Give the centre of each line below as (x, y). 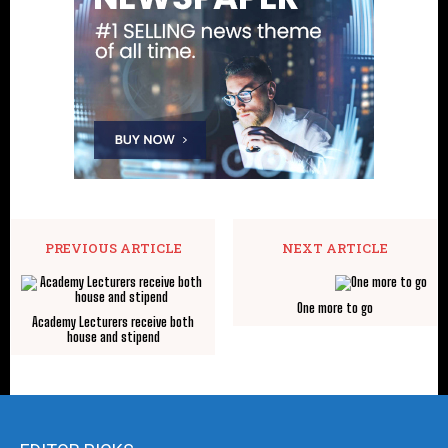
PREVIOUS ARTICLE (113, 247)
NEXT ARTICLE (334, 247)
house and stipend (113, 336)
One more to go (334, 307)
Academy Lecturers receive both (113, 321)
